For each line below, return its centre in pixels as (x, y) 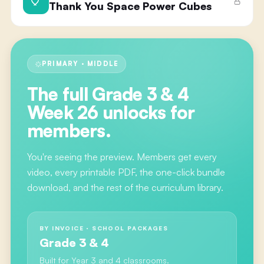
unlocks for (146, 112)
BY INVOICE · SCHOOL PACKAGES (104, 228)
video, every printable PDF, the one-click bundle (126, 172)
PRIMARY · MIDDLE (80, 64)
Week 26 (62, 112)
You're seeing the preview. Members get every (122, 157)
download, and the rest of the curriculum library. (125, 187)
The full (60, 94)
